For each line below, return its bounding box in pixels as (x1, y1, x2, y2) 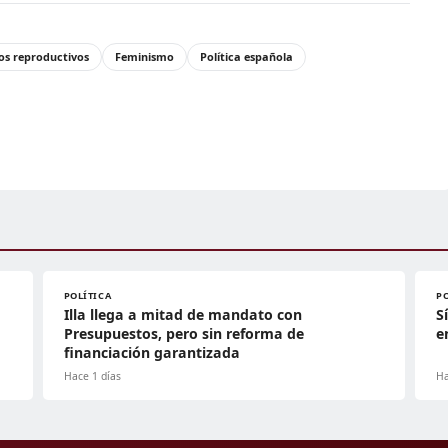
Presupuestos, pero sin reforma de (63, 324, 304, 344)
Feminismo (115, 49, 174, 65)
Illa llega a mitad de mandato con (63, 305, 302, 325)
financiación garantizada (63, 343, 240, 363)
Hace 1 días (63, 369, 121, 384)
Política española (200, 49, 293, 65)
